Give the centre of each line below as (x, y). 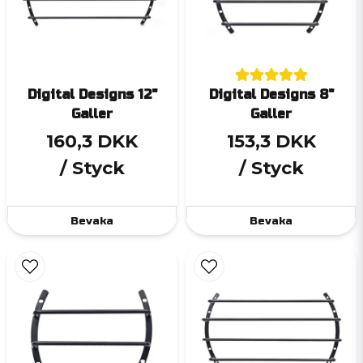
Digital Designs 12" (92, 95)
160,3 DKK (92, 142)
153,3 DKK (271, 142)
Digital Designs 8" (271, 95)
